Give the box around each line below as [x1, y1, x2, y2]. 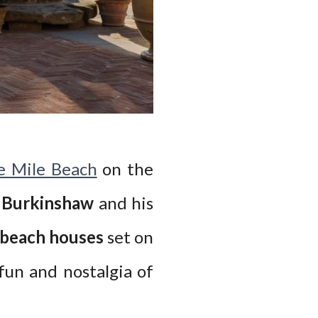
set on [104, 226, 153, 247]
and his [94, 192, 154, 213]
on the [97, 158, 154, 179]
